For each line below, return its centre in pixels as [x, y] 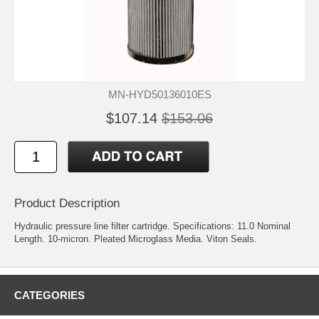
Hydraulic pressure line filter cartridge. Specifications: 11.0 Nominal [152, 226]
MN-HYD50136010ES [159, 94]
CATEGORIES [49, 295]
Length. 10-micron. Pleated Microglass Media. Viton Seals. [136, 239]
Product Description [67, 203]
